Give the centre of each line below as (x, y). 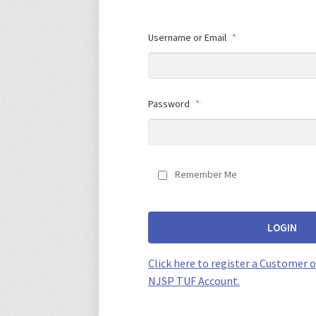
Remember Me (206, 174)
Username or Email (189, 37)
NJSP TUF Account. (194, 280)
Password (170, 103)
